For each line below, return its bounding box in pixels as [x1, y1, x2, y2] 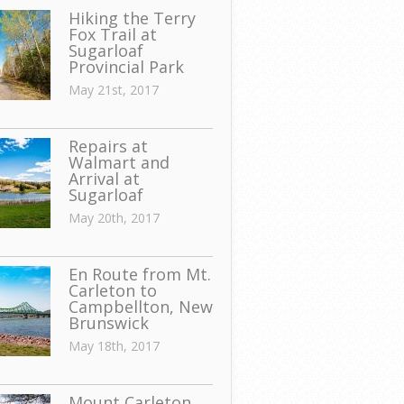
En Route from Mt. [69, 263, 211, 285]
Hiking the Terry [69, 7, 196, 29]
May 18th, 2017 [69, 337, 160, 354]
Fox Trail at [69, 23, 157, 45]
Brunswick [69, 312, 149, 334]
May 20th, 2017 [69, 209, 160, 226]
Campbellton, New [69, 296, 213, 317]
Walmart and [69, 151, 170, 173]
